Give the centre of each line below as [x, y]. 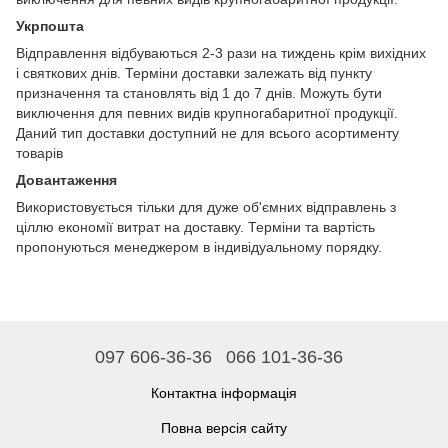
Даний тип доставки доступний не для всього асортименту [207, 133]
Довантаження [66, 180]
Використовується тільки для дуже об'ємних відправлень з [206, 207]
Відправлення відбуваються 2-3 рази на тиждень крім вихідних [221, 53]
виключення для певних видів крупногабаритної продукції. [207, 113]
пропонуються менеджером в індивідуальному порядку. [199, 247]
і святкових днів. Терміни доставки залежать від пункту [194, 73]
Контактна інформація [224, 393]
